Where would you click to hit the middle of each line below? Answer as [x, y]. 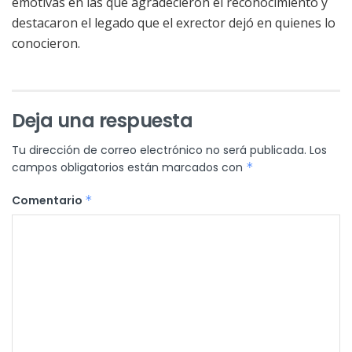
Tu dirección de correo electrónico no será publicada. [159, 150]
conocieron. [46, 44]
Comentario [48, 201]
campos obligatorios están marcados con [129, 168]
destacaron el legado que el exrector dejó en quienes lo [174, 23]
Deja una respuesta [103, 121]
